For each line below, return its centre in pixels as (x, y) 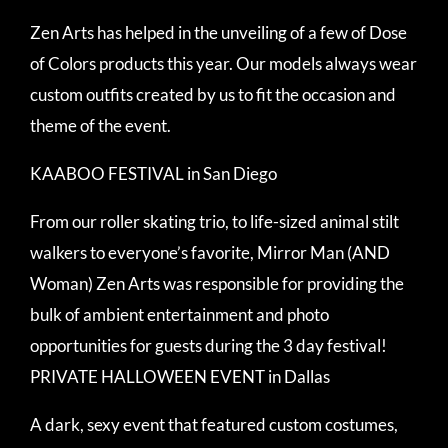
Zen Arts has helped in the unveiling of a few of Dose (218, 32)
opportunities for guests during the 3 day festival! (208, 345)
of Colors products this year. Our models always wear (223, 63)
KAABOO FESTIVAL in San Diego (153, 173)
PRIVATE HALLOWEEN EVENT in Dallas (180, 376)
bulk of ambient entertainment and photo (179, 314)
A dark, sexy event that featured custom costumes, (214, 424)
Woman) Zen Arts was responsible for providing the (217, 283)
